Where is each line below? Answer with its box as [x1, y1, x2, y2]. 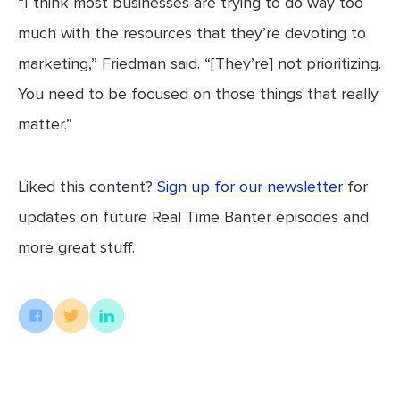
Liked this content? [18, 177, 157, 197]
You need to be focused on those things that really [18, 84, 379, 104]
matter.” [18, 114, 72, 135]
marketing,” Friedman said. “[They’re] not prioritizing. [18, 54, 381, 74]
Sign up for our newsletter [157, 177, 343, 197]
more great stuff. [18, 237, 135, 258]
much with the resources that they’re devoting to [18, 23, 366, 44]
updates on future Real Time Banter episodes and [18, 207, 369, 228]
